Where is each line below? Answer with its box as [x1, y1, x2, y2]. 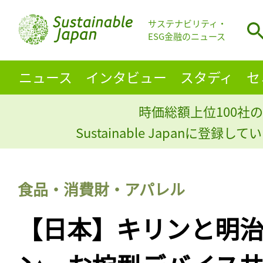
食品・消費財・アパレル [18, 177, 185, 200]
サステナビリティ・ [148, 17, 227, 30]
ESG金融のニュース [148, 30, 225, 43]
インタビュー [85, 66, 167, 87]
